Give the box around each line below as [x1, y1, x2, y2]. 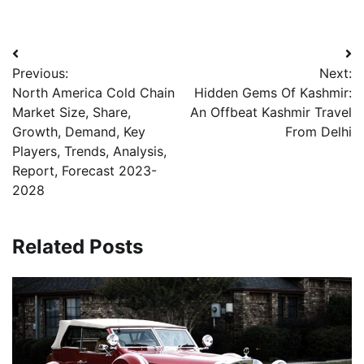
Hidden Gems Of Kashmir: [194, 84, 352, 101]
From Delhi [285, 123, 352, 140]
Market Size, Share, [12, 103, 131, 120]
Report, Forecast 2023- [12, 162, 157, 179]
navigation [11, 74, 113, 98]
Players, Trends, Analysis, [12, 142, 167, 159]
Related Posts [12, 234, 143, 258]
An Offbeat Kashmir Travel [190, 103, 352, 120]
